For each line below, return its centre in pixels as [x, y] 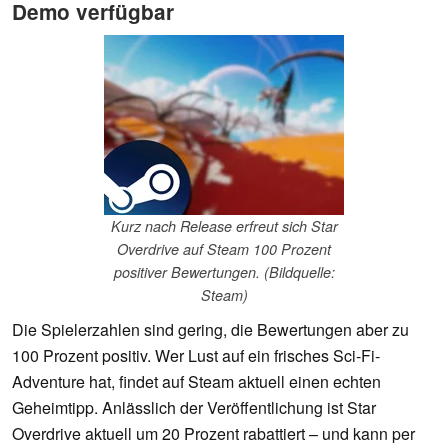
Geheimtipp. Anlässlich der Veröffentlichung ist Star [194, 408]
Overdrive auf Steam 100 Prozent [224, 249]
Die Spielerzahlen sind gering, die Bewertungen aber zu [210, 330]
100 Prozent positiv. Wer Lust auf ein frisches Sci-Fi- [196, 356]
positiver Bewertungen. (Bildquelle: [224, 272]
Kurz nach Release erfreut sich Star [224, 226]
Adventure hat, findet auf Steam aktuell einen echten [196, 382]
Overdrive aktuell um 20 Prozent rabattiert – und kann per [213, 434]
